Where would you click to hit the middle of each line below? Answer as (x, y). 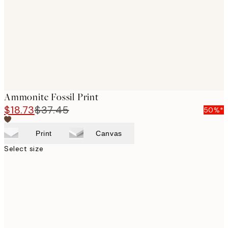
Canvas (109, 134)
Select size (24, 149)
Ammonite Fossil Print (51, 97)
